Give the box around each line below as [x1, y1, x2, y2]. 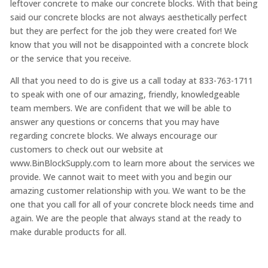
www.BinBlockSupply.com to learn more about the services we [10, 157, 255, 169]
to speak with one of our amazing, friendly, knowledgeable [10, 88, 240, 100]
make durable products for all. [10, 226, 126, 237]
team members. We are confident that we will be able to [10, 102, 232, 114]
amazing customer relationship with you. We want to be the [10, 184, 246, 196]
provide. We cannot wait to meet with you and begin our [10, 170, 232, 182]
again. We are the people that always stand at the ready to [10, 212, 242, 224]
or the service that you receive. [10, 52, 131, 64]
